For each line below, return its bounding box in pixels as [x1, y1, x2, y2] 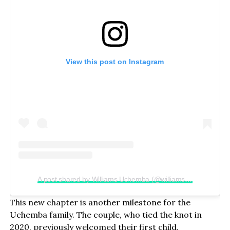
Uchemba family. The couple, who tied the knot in [9, 209, 202, 220]
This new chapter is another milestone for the [9, 197, 190, 207]
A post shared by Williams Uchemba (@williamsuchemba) [185, 175, 192, 183]
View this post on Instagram [66, 57, 164, 66]
